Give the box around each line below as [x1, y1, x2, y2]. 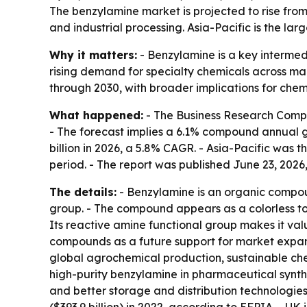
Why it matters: [49, 48, 137, 62]
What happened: [49, 108, 143, 122]
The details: [49, 185, 116, 199]
